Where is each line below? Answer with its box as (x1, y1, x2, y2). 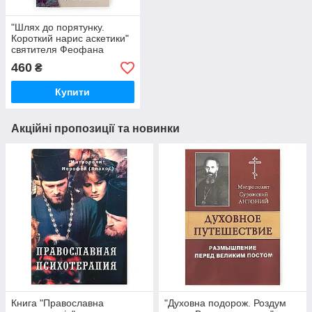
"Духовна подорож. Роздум (164, 297, 286, 309)
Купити (55, 86, 91, 98)
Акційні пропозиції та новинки (11, 123, 180, 135)
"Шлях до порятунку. (11, 22, 104, 33)
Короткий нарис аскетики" (11, 33, 129, 45)
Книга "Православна (11, 297, 104, 309)
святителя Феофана (11, 44, 104, 56)
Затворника (11, 55, 63, 67)
